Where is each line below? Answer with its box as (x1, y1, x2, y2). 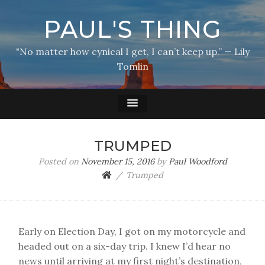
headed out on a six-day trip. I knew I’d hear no (18, 240, 231, 252)
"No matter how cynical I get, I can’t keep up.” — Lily (15, 46, 250, 57)
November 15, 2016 (80, 156, 154, 167)
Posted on (38, 156, 81, 167)
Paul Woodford (168, 156, 227, 167)
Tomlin (117, 60, 148, 72)
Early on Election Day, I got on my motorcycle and (18, 225, 245, 237)
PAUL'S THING (44, 15, 221, 44)
